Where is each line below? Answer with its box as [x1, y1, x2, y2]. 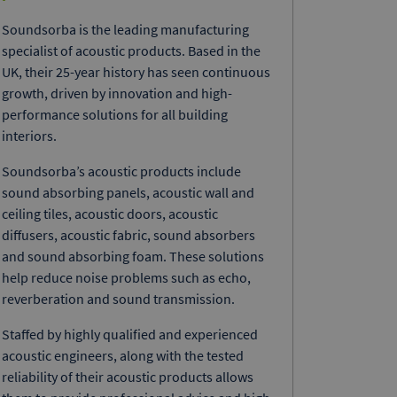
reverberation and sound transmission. [2, 290, 235, 308]
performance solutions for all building [2, 105, 228, 124]
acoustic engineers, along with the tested [2, 346, 244, 365]
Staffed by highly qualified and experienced [2, 325, 258, 344]
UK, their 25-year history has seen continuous [2, 63, 270, 82]
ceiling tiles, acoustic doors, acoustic [2, 205, 218, 223]
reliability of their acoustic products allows [2, 368, 253, 386]
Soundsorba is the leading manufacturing [2, 20, 249, 39]
